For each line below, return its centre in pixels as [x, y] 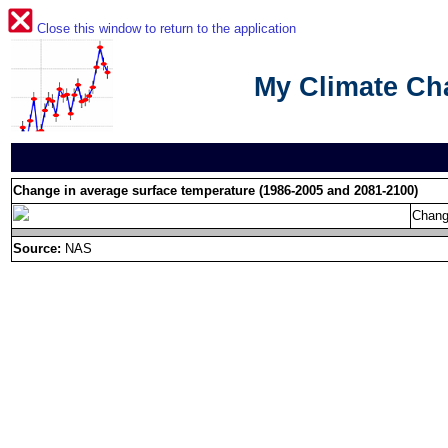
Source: [37, 248]
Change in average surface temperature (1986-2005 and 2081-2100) [215, 190]
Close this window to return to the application [166, 28]
